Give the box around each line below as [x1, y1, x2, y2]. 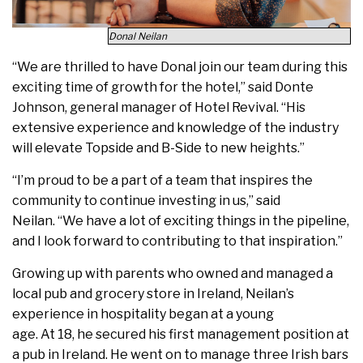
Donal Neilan [109, 30, 167, 43]
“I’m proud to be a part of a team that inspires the [12, 173, 313, 189]
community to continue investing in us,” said [12, 193, 280, 209]
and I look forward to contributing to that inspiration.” [12, 233, 348, 250]
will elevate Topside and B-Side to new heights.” [12, 140, 307, 156]
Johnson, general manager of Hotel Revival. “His [12, 100, 305, 116]
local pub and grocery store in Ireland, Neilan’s [12, 286, 294, 302]
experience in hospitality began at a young [12, 306, 274, 322]
